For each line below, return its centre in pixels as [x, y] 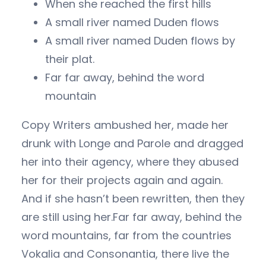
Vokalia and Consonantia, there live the [125, 254]
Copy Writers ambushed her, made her [125, 125]
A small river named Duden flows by [140, 40]
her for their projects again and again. [122, 180]
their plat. [70, 59]
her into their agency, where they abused [130, 161]
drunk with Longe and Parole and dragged [132, 143]
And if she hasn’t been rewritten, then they [133, 198]
